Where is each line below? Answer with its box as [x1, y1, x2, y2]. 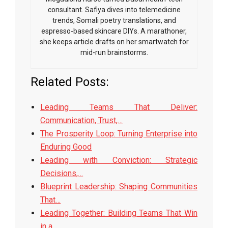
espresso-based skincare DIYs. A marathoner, [41, 27, 187, 35]
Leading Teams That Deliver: [40, 102, 197, 112]
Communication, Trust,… [40, 116, 123, 125]
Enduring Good [40, 142, 92, 152]
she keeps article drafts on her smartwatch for [39, 38, 189, 46]
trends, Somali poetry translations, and [52, 16, 176, 24]
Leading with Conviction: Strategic [40, 155, 197, 165]
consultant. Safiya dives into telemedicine [47, 6, 181, 14]
